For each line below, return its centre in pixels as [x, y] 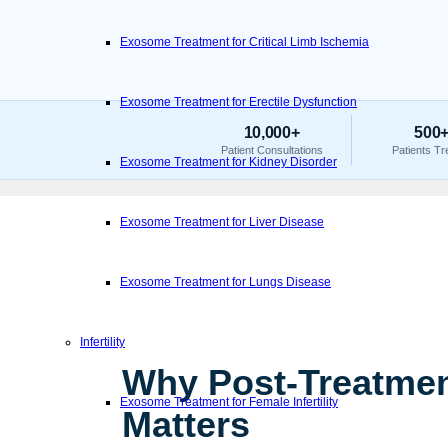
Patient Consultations [271, 150]
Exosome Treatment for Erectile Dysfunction [238, 102]
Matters [186, 425]
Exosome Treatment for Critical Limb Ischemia [244, 42]
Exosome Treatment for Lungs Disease [225, 282]
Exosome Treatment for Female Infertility [229, 402]
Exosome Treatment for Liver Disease [222, 222]
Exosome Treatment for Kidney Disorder [228, 162]
